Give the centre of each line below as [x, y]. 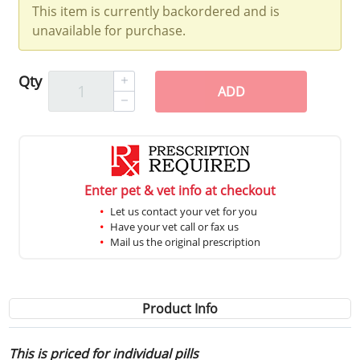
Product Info [180, 308]
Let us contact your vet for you [184, 211]
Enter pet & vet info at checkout [180, 190]
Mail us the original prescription [185, 241]
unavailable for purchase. [109, 30]
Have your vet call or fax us [174, 226]
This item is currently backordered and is [156, 11]
